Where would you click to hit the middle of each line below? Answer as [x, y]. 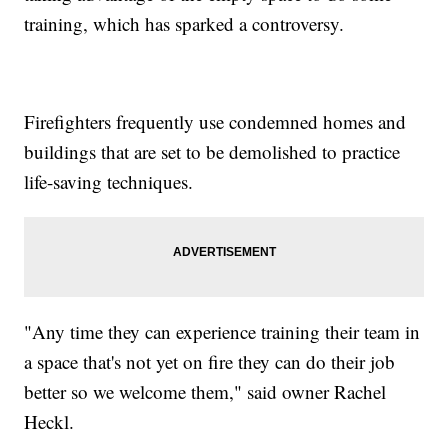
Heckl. [49, 422]
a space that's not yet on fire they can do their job [210, 362]
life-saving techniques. [109, 182]
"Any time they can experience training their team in [222, 332]
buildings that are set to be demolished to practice [212, 152]
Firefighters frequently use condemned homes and [215, 122]
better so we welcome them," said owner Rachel [205, 392]
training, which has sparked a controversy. [184, 24]
